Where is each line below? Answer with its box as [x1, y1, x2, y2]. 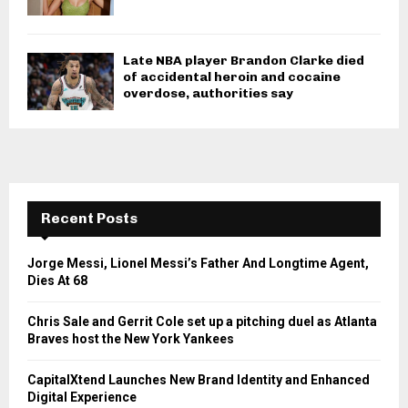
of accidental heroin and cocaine [123, 68, 341, 85]
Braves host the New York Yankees [27, 331, 234, 347]
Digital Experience [27, 390, 137, 405]
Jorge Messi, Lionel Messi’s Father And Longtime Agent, [27, 256, 369, 271]
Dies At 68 [27, 273, 87, 289]
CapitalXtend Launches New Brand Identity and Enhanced [27, 372, 370, 388]
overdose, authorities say [123, 85, 293, 101]
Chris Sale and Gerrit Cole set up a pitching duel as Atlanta [27, 314, 377, 330]
